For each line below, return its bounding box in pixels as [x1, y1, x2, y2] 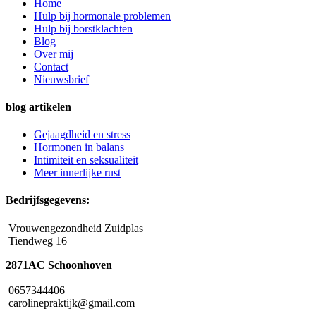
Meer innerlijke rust [34, 166, 121, 179]
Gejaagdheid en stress [34, 128, 130, 141]
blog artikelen [6, 100, 71, 113]
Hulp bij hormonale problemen [34, 9, 171, 22]
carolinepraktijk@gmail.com [6, 296, 135, 309]
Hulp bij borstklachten [34, 22, 133, 35]
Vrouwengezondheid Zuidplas [6, 221, 143, 234]
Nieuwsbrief [34, 73, 89, 85]
